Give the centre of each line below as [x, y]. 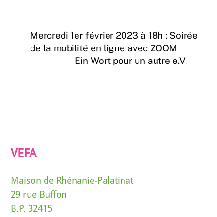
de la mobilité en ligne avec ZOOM [104, 48]
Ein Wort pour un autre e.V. [131, 60]
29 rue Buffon [39, 194]
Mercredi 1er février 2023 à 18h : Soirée [114, 35]
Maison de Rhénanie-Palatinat [72, 180]
